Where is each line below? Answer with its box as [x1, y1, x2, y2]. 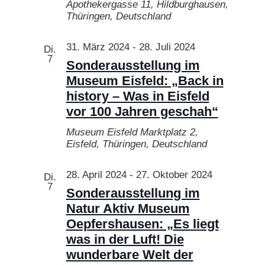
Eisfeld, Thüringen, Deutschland [66, 138, 207, 150]
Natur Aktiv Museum [66, 201, 190, 216]
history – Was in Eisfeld [66, 88, 209, 104]
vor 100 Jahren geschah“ [66, 104, 218, 119]
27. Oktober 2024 [135, 169, 212, 180]
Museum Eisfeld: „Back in [66, 73, 224, 88]
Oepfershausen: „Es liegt [66, 216, 219, 231]
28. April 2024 [66, 169, 127, 180]
